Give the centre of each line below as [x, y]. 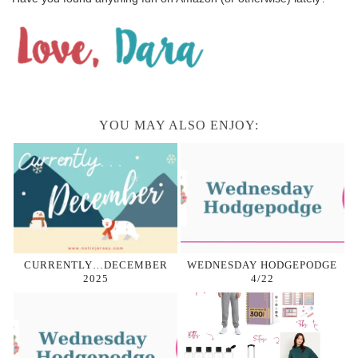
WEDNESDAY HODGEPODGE [263, 265]
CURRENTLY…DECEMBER [95, 265]
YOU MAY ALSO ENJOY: [179, 125]
